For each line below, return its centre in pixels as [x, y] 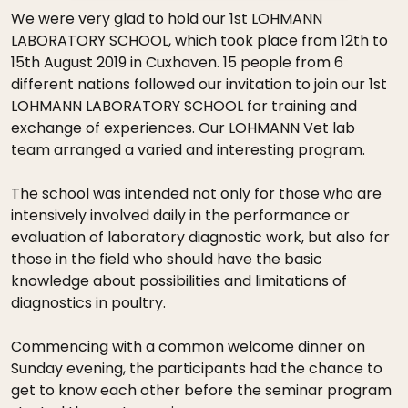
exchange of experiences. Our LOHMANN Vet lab [183, 128]
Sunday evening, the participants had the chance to [197, 368]
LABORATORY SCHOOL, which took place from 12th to [199, 41]
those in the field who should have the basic [167, 259]
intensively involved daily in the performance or [180, 215]
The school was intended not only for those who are [196, 194]
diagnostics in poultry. [88, 303]
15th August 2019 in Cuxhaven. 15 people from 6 [177, 62]
